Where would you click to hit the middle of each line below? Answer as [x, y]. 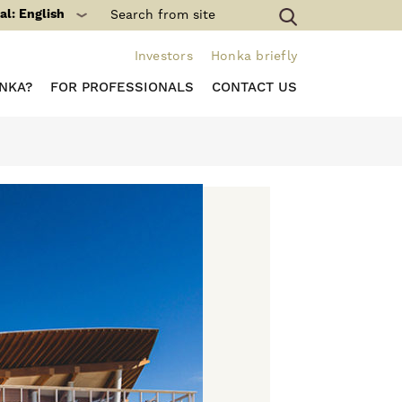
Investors [163, 57]
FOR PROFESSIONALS [122, 87]
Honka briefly [253, 57]
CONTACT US [254, 87]
